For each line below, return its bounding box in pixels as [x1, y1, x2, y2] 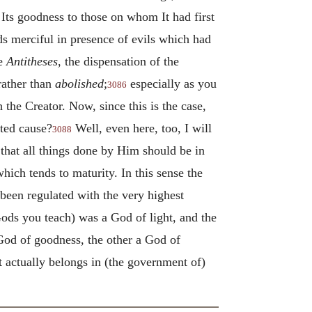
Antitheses [6, 54, 58, 68]
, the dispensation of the [58, 54, 179, 68]
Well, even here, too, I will [72, 120, 212, 135]
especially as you [127, 76, 217, 91]
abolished [55, 76, 104, 91]
